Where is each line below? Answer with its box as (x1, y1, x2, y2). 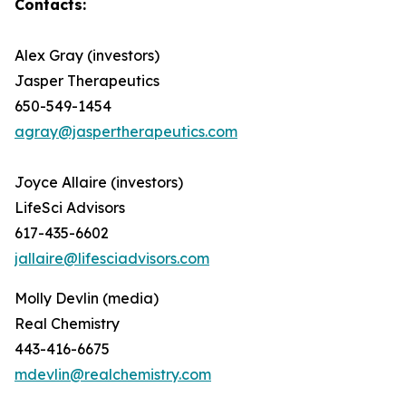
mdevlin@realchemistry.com (14, 365, 211, 383)
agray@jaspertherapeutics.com (14, 122, 237, 140)
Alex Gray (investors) (14, 46, 159, 64)
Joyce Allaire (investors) (14, 173, 183, 191)
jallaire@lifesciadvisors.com (14, 249, 209, 267)
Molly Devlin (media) (14, 289, 159, 307)
